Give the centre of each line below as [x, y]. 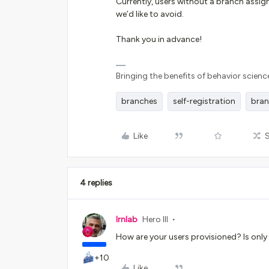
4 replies [96, 183]
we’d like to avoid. [150, 14]
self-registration [204, 101]
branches [139, 101]
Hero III [155, 219]
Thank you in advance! [160, 39]
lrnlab [127, 219]
